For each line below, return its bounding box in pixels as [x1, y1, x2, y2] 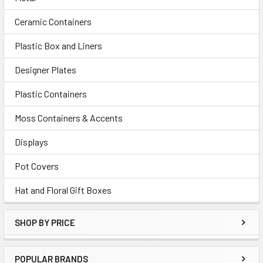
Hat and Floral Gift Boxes [15, 184, 112, 195]
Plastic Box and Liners [15, 40, 102, 51]
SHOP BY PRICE [15, 217, 75, 228]
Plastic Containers [15, 88, 87, 99]
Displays [15, 136, 48, 147]
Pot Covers [15, 160, 59, 171]
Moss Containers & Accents [15, 112, 123, 123]
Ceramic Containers [15, 16, 92, 27]
